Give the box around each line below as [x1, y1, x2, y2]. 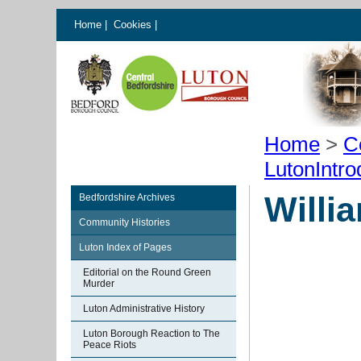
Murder [83, 278, 114, 289]
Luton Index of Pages [79, 242, 172, 253]
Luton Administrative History [83, 303, 205, 314]
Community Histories [79, 217, 170, 228]
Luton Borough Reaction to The [83, 328, 220, 339]
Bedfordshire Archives [79, 192, 175, 203]
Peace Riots [83, 339, 136, 351]
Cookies [114, 19, 155, 31]
